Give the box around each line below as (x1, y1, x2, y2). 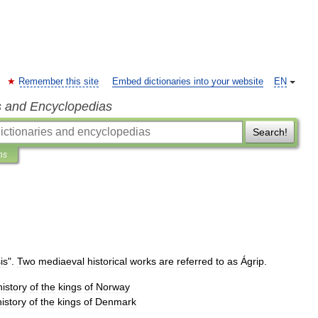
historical (87, 256, 127, 267)
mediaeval (38, 256, 84, 267)
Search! (252, 126, 287, 138)
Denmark (95, 296, 136, 307)
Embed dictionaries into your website (112, 77, 263, 87)
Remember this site (18, 77, 99, 87)
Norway (96, 281, 130, 292)
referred (177, 256, 213, 267)
